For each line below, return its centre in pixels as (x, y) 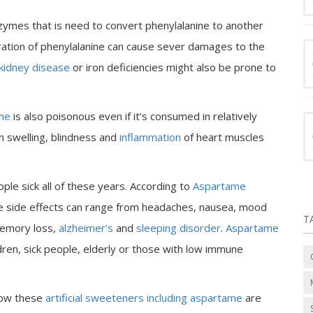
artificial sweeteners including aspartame (144, 298)
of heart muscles (223, 137)
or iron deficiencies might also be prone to (173, 67)
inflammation (150, 137)
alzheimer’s (86, 228)
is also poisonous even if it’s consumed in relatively (134, 116)
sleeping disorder (179, 228)
